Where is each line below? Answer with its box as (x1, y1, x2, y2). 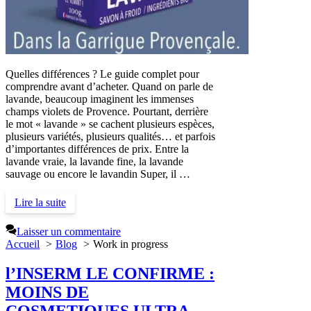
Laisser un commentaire (17, 226, 121, 238)
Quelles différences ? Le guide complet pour (6, 68, 199, 81)
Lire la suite (14, 196, 66, 208)
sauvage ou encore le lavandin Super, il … (6, 168, 190, 180)
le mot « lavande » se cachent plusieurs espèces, (6, 118, 215, 131)
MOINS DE (6, 283, 89, 301)
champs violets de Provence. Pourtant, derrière (6, 106, 208, 118)
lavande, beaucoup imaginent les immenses (6, 93, 194, 106)
